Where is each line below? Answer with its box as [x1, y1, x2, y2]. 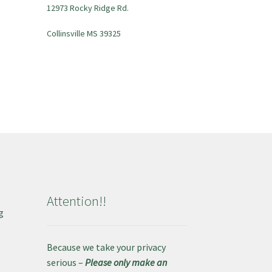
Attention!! [46, 192, 106, 209]
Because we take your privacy [46, 241, 166, 253]
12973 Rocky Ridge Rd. [46, 2, 129, 14]
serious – [46, 256, 83, 268]
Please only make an [83, 256, 167, 268]
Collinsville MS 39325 [46, 28, 121, 39]
